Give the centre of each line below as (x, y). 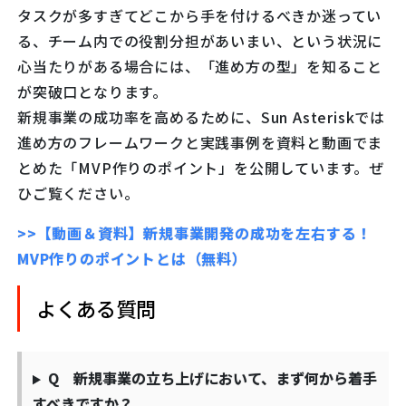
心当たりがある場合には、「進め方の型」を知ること (200, 67)
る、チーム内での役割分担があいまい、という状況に (200, 41)
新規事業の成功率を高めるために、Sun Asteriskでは (202, 117)
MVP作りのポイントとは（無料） (132, 259)
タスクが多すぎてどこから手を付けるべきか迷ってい (200, 16)
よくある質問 (96, 309)
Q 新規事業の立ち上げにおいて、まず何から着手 (212, 378)
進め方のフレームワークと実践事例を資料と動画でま (200, 143)
